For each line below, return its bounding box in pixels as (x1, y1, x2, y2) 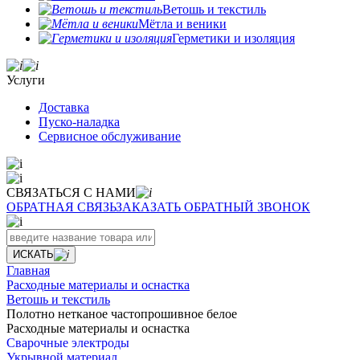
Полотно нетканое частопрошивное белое (6, 307, 237, 321)
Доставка (39, 100, 89, 114)
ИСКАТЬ (13, 248, 54, 260)
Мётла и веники (138, 17, 227, 31)
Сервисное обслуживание (39, 129, 181, 143)
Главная (6, 264, 50, 277)
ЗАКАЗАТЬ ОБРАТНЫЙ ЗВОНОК (116, 200, 310, 214)
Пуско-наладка (39, 115, 120, 129)
